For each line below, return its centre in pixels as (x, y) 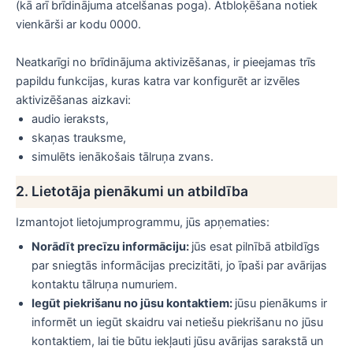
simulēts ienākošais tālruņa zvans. (123, 156)
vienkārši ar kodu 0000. (78, 25)
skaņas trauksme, (79, 137)
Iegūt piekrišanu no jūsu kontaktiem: (133, 303)
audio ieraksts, (70, 119)
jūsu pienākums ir (281, 303)
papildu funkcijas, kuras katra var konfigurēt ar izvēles (158, 81)
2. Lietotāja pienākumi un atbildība (132, 191)
